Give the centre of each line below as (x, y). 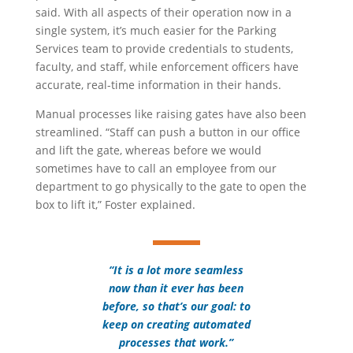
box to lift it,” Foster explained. (115, 204)
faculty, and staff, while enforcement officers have (167, 67)
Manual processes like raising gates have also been (171, 114)
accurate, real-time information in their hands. (158, 85)
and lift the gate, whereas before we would (148, 150)
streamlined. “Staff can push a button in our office (167, 132)
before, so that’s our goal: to (176, 306)
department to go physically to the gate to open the (171, 186)
